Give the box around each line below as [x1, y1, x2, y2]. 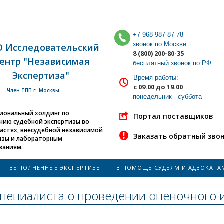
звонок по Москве [133, 40, 188, 48]
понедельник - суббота [133, 93, 202, 100]
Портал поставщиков [133, 111, 213, 121]
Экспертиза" [12, 69, 70, 81]
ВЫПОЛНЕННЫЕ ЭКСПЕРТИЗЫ [9, 164, 101, 171]
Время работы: [133, 74, 178, 81]
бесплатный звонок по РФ [133, 59, 211, 67]
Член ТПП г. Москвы [6, 87, 59, 94]
